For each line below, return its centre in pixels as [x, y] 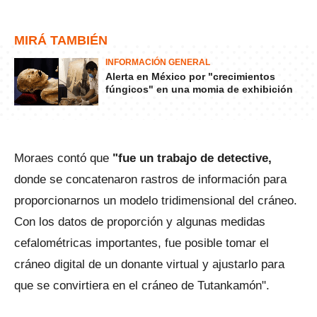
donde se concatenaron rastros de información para [150, 179]
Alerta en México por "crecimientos [190, 76]
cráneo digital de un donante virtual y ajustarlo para [149, 264]
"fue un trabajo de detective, [192, 158]
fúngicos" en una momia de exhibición [199, 89]
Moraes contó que [63, 158]
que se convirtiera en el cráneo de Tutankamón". [142, 285]
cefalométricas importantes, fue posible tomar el [142, 243]
